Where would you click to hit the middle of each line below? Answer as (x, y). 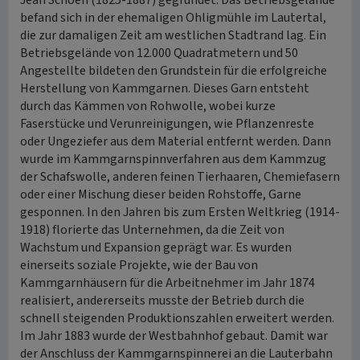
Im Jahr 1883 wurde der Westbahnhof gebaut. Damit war (174, 336)
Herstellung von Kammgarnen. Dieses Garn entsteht (165, 88)
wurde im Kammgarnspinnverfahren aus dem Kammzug (173, 159)
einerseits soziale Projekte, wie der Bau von (139, 265)
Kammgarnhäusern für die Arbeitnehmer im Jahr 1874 (168, 283)
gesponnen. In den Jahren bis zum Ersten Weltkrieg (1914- (180, 212)
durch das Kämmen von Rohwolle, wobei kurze (148, 106)
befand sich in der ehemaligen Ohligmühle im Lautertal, (173, 18)
